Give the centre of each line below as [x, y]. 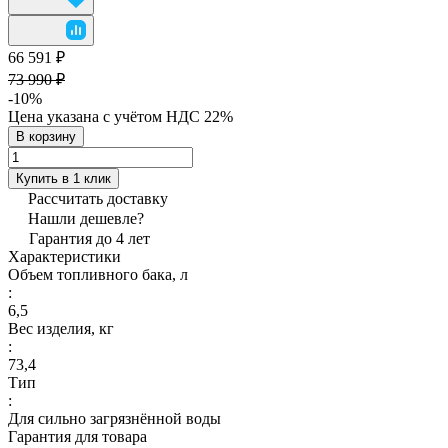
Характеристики [64, 256]
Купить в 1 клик [63, 178]
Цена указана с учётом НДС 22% [120, 116]
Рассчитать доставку [98, 198]
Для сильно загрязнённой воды [114, 418]
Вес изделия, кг [61, 328]
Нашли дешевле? [86, 218]
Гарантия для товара [77, 436]
